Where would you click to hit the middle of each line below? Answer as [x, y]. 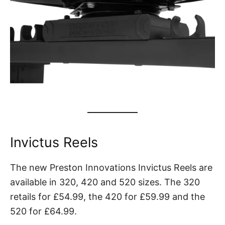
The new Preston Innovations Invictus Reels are [111, 168]
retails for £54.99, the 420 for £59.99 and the [107, 197]
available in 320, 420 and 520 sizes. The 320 [105, 182]
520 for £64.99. [43, 211]
